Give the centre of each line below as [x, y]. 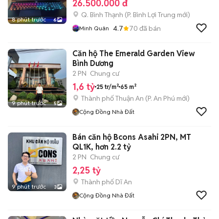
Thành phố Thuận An [112, 98]
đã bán [149, 28]
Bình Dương [93, 63]
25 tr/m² [108, 87]
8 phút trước [29, 19]
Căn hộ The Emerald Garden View [134, 54]
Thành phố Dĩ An [107, 182]
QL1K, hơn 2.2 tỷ [102, 147]
